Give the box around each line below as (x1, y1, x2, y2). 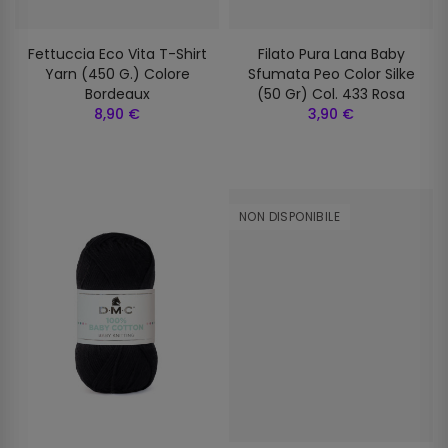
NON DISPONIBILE (239, 208, 340, 225)
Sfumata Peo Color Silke (247, 64, 415, 84)
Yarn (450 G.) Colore (44, 64, 190, 84)
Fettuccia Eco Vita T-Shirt (27, 44, 207, 64)
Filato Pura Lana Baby (257, 44, 405, 64)
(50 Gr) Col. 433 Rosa (257, 84, 405, 104)
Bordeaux (84, 84, 150, 104)
